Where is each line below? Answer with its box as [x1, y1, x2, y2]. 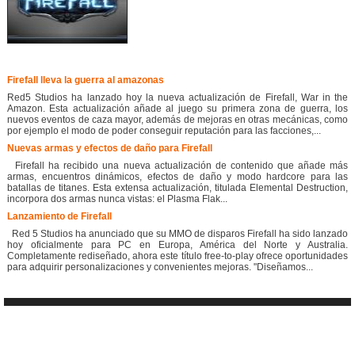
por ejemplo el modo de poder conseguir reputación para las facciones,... [7, 125, 321, 137]
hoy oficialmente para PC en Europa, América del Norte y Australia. [7, 239, 348, 251]
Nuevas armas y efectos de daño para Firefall [7, 143, 212, 155]
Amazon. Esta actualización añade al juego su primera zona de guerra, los [7, 103, 348, 115]
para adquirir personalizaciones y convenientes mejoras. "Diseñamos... [7, 261, 313, 273]
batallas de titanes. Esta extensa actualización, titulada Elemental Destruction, [7, 182, 348, 194]
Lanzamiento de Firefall [7, 211, 112, 223]
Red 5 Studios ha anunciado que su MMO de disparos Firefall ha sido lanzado [7, 228, 348, 240]
